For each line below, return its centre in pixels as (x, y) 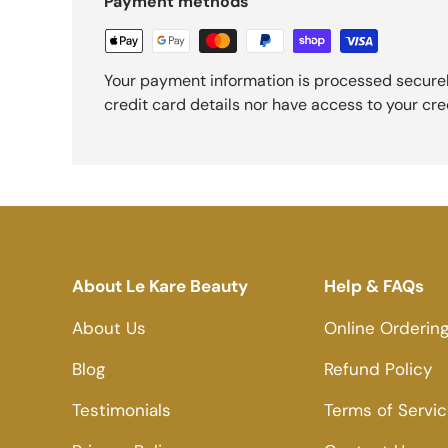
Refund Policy (378, 369)
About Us (109, 328)
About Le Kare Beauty (160, 286)
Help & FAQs (374, 286)
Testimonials (121, 410)
